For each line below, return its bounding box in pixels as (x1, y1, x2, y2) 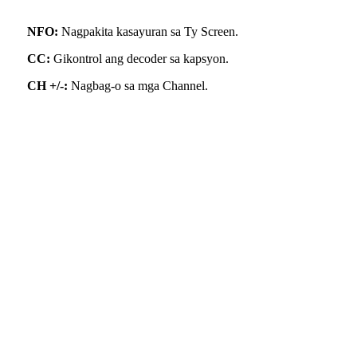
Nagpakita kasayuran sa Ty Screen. (58, 24, 238, 38)
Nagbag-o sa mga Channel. (68, 78, 208, 92)
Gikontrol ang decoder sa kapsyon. (53, 51, 229, 65)
